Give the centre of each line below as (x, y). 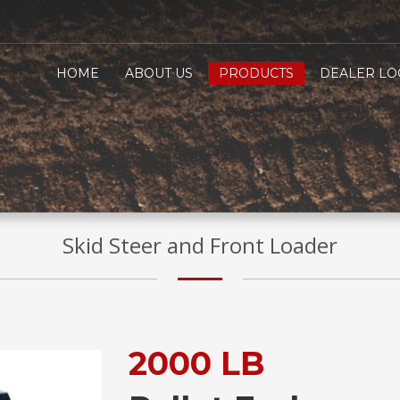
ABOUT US (159, 73)
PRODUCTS (256, 73)
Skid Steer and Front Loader (200, 245)
